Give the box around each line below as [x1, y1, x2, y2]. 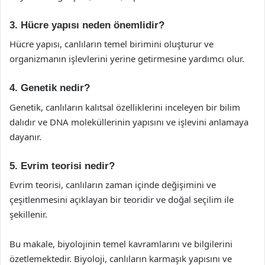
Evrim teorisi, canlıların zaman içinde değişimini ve [9, 179, 216, 190]
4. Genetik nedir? [9, 82, 90, 93]
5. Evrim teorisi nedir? [9, 160, 115, 172]
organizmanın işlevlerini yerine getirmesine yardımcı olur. [9, 53, 244, 64]
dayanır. [9, 130, 41, 143]
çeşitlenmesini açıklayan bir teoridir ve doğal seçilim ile [9, 193, 234, 205]
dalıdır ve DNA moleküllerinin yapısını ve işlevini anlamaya [9, 115, 248, 128]
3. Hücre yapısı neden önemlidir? [9, 19, 164, 31]
